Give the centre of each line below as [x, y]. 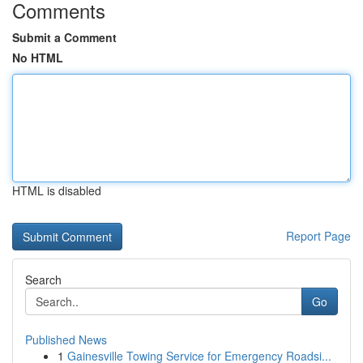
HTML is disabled [57, 190]
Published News [66, 340]
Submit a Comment [64, 37]
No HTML [38, 58]
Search [43, 280]
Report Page [318, 236]
